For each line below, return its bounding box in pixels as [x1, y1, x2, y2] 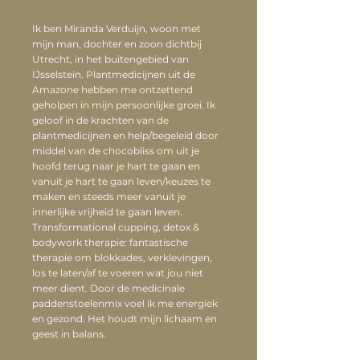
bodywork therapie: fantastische [32, 236, 188, 248]
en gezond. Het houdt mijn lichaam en [32, 313, 217, 325]
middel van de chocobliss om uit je [32, 145, 199, 157]
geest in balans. [32, 328, 106, 340]
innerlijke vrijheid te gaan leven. [32, 206, 182, 218]
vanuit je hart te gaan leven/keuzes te [32, 175, 211, 187]
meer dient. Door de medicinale [32, 282, 185, 294]
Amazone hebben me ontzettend [32, 84, 193, 96]
